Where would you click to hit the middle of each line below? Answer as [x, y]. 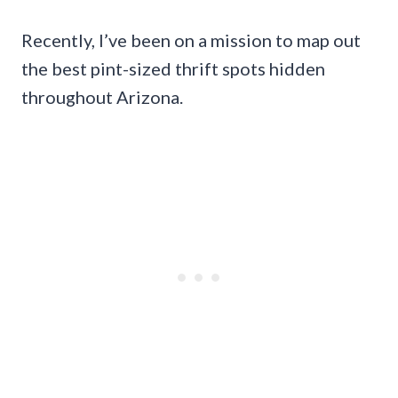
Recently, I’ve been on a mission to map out [191, 40]
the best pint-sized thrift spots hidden [173, 68]
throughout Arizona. [102, 96]
